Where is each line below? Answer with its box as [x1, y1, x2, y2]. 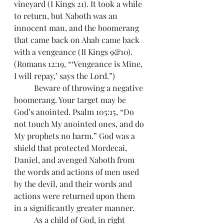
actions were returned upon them [14, 190, 137, 201]
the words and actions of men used [14, 166, 141, 177]
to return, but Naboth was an [14, 10, 119, 21]
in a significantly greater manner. [14, 202, 134, 213]
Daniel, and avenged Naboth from [14, 154, 136, 165]
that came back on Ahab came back [14, 34, 141, 45]
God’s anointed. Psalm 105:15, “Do [14, 106, 136, 117]
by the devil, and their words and [14, 178, 134, 189]
